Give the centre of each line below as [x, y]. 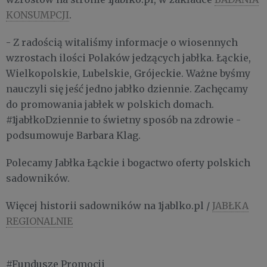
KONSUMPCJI [38, 15]
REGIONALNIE [39, 221]
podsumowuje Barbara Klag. [73, 135]
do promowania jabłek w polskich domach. [110, 104]
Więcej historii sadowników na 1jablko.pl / [109, 205]
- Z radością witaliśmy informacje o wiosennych [122, 42]
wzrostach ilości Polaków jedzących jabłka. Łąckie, [128, 58]
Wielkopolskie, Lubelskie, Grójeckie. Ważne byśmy [128, 73]
